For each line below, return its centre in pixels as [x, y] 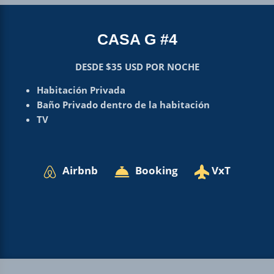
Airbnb [80, 170]
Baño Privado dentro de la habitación [123, 104]
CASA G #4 [137, 39]
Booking [157, 170]
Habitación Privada [81, 90]
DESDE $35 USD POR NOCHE [137, 66]
